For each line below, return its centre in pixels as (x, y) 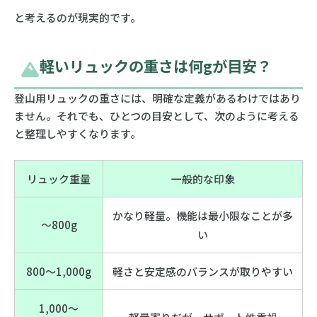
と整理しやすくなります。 (77, 134)
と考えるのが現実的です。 (77, 18)
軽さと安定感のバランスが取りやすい (203, 272)
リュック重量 (59, 179)
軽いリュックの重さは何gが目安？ (155, 66)
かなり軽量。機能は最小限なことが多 (203, 216)
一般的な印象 (203, 179)
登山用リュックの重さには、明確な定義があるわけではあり (157, 98)
